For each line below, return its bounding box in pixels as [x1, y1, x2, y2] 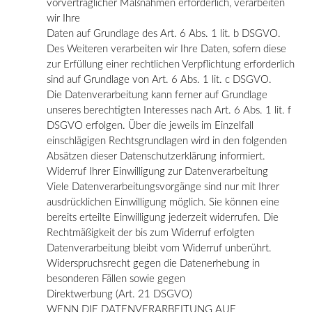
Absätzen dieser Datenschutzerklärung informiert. [47, 150, 265, 162]
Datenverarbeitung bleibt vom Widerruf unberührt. [47, 242, 272, 253]
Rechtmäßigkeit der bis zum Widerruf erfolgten [47, 227, 254, 238]
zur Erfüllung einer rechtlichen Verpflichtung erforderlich [47, 58, 295, 70]
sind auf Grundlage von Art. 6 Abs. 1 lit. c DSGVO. [47, 74, 272, 85]
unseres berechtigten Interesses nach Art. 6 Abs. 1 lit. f [47, 104, 291, 116]
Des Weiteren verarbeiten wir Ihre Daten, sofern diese [47, 43, 286, 54]
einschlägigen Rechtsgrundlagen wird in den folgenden [47, 135, 287, 146]
